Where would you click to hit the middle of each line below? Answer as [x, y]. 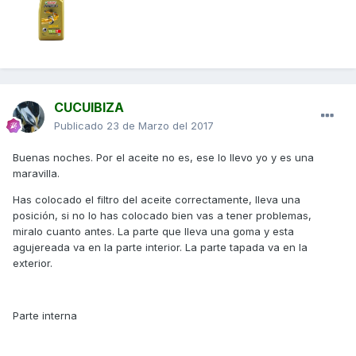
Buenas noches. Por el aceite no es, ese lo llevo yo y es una [163, 158]
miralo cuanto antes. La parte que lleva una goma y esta [153, 232]
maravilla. [36, 174]
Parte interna [45, 316]
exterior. [33, 263]
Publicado [80, 126]
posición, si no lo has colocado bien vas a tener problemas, [162, 216]
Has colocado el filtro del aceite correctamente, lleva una [157, 200]
